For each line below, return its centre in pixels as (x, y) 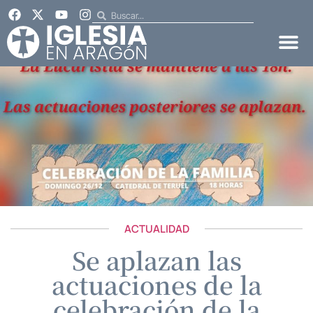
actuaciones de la (156, 284)
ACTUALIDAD (156, 228)
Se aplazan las (156, 260)
